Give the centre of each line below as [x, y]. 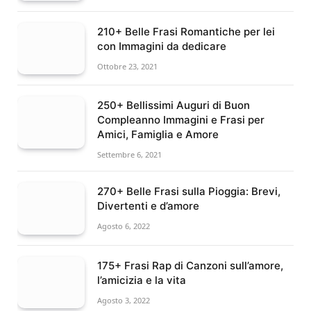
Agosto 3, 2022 [124, 300]
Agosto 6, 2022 [124, 226]
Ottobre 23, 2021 [127, 66]
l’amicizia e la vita [142, 280]
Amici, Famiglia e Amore [158, 135]
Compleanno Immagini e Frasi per [181, 120]
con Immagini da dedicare [162, 46]
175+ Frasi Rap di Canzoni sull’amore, [190, 265]
